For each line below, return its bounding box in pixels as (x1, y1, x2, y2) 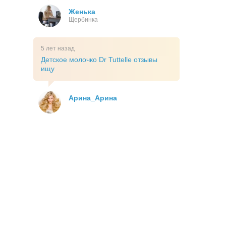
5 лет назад (41, 45, 75, 52)
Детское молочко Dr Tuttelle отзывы (41, 55, 157, 64)
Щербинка (69, 16, 98, 24)
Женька (69, 8, 95, 16)
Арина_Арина (69, 94, 117, 102)
